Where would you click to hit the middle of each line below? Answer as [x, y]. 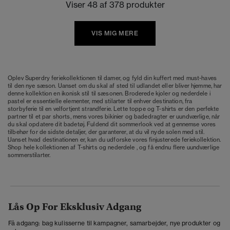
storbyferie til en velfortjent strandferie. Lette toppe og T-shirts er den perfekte [113, 109]
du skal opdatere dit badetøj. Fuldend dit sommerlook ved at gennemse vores [112, 124]
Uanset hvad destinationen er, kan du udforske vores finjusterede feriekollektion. [114, 139]
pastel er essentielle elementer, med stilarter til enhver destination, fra [100, 101]
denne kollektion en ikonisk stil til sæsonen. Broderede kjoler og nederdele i [109, 93]
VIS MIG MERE [115, 33]
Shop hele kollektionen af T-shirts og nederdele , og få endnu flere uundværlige [114, 147]
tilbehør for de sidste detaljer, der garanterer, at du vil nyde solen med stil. [106, 132]
